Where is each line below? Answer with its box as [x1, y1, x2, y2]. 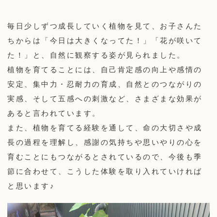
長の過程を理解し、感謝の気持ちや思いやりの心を [7, 138, 202, 147]
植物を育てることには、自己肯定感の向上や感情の [7, 65, 202, 74]
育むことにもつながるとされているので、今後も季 [7, 153, 202, 161]
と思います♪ [7, 182, 55, 190]
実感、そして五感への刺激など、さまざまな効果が [7, 94, 202, 103]
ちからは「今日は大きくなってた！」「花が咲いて [7, 36, 202, 45]
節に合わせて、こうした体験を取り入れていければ [7, 167, 202, 176]
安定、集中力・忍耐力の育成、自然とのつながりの [7, 80, 202, 89]
